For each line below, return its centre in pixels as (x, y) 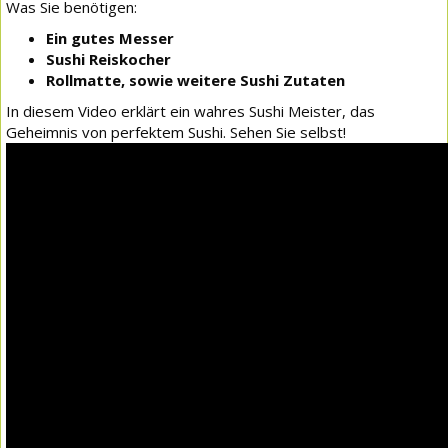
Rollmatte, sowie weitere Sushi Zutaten (195, 79)
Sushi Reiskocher (108, 58)
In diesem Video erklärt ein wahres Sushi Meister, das (190, 110)
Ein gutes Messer (110, 37)
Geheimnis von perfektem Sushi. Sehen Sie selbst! (176, 131)
